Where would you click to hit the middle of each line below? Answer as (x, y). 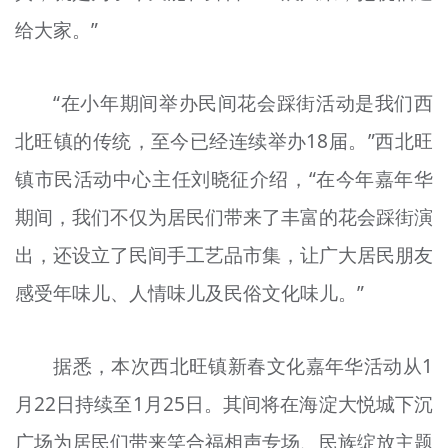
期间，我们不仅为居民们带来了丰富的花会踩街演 (224, 217)
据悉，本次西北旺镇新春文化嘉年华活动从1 (243, 365)
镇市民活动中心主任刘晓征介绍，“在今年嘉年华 (224, 179)
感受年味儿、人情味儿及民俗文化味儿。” (189, 293)
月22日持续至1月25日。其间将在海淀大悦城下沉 (224, 403)
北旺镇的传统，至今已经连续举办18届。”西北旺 (224, 141)
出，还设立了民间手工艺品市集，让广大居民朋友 (224, 255)
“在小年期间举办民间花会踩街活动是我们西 (243, 103)
